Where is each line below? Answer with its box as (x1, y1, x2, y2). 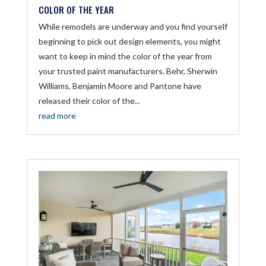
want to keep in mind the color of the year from (38, 50, 212, 61)
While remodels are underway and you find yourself (38, 21, 227, 31)
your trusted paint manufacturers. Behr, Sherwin (38, 65, 217, 76)
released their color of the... (38, 95, 140, 106)
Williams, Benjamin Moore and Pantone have (38, 80, 201, 91)
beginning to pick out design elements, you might (38, 36, 221, 46)
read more (38, 110, 76, 121)
